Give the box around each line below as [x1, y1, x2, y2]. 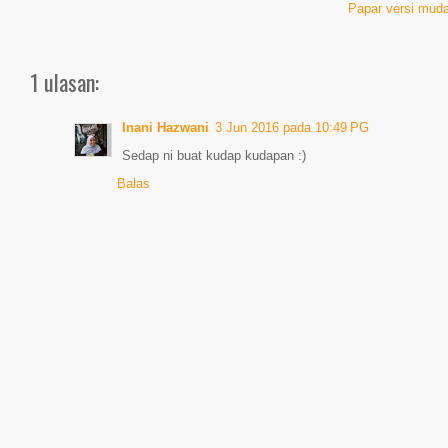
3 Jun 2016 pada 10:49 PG [215, 120, 369, 135]
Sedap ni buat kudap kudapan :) [122, 148, 306, 163]
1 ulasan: [30, 66, 99, 98]
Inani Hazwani [122, 120, 209, 135]
